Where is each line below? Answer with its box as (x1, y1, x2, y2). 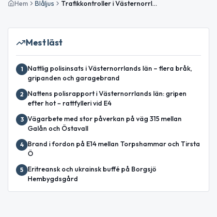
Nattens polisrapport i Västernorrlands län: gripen (28, 89, 186, 98)
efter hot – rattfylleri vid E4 (28, 99, 111, 108)
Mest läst (26, 37, 62, 48)
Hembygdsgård (28, 174, 78, 184)
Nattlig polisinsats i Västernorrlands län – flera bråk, (28, 64, 192, 73)
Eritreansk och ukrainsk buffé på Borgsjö (28, 165, 156, 174)
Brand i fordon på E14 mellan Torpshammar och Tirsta (28, 139, 200, 149)
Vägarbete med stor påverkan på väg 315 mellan (28, 114, 182, 124)
